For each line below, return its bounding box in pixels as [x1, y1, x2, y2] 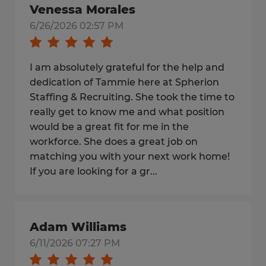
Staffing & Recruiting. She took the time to [30, 91, 235, 103]
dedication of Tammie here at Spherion [30, 77, 219, 88]
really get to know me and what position [30, 106, 224, 118]
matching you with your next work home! [30, 151, 230, 162]
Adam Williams [30, 220, 126, 234]
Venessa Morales [30, 2, 135, 17]
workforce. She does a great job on [30, 136, 198, 147]
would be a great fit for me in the [30, 121, 189, 132]
